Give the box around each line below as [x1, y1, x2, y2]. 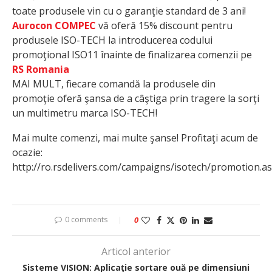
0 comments [65, 214, 107, 225]
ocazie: [12, 145, 42, 159]
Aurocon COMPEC [12, 18, 96, 32]
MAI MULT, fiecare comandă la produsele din [12, 76, 216, 90]
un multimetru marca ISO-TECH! [12, 106, 157, 120]
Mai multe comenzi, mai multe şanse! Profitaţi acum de [12, 131, 258, 144]
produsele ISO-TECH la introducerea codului [12, 33, 212, 47]
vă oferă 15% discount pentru [96, 18, 233, 32]
